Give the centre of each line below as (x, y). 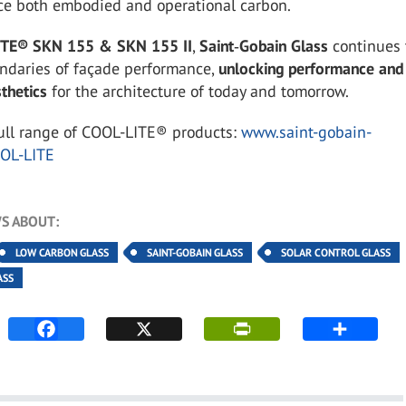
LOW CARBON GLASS (63, 252)
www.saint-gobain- (307, 132)
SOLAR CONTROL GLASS (336, 252)
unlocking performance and (311, 68)
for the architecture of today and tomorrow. (198, 91)
